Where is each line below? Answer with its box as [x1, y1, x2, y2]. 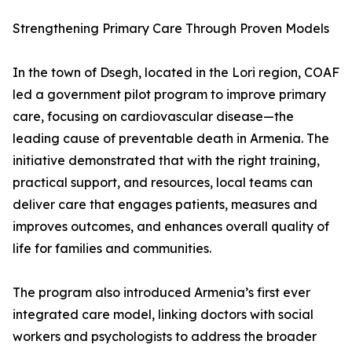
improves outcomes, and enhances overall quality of [13, 218, 329, 235]
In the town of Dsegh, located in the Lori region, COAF [13, 64, 339, 81]
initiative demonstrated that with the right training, [13, 152, 320, 169]
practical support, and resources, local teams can [13, 174, 313, 191]
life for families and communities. [13, 240, 211, 257]
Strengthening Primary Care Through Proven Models [13, 20, 329, 37]
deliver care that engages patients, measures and [13, 196, 317, 213]
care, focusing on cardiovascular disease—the [13, 108, 294, 125]
